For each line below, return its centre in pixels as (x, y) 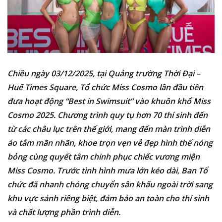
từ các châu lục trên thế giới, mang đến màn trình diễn (109, 129)
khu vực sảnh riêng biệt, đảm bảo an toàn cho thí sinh (108, 198)
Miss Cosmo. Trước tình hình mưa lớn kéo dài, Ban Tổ (108, 170)
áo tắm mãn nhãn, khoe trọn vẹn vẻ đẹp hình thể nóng (110, 142)
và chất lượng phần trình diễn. (64, 212)
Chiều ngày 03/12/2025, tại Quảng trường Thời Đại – (104, 73)
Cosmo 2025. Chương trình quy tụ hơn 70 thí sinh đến (108, 115)
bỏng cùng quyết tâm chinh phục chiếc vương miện (104, 156)
